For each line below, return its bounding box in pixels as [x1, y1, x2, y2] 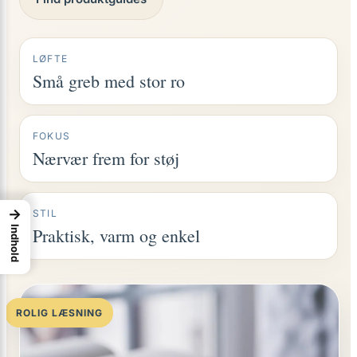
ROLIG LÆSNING [16, 307, 103, 319]
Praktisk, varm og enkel [33, 224, 200, 247]
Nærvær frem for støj [33, 147, 179, 170]
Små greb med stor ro [33, 69, 185, 92]
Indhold [9, 223, 22, 262]
